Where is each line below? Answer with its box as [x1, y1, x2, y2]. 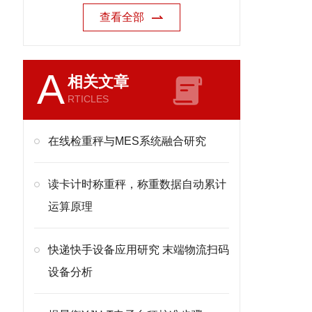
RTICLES [68, 93, 109, 104]
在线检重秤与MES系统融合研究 [48, 135, 206, 147]
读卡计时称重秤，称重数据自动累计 [48, 178, 226, 190]
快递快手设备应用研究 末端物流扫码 [48, 244, 229, 256]
